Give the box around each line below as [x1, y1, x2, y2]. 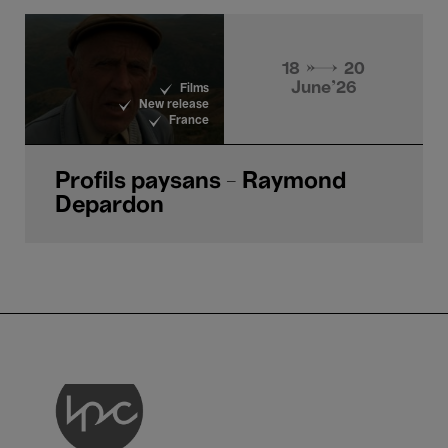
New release [139, 100, 209, 110]
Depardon [55, 195, 164, 217]
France [169, 116, 209, 126]
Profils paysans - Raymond [55, 171, 346, 193]
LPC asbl [175, 352, 248, 368]
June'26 [290, 80, 357, 96]
